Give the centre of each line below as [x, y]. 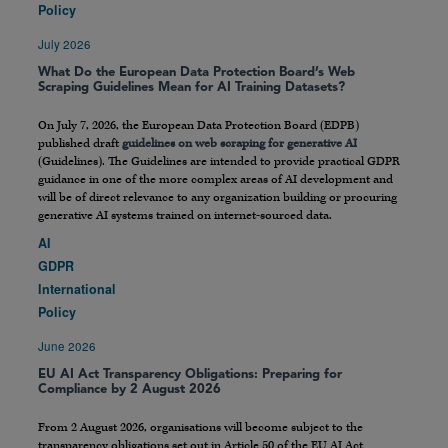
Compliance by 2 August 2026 [129, 390]
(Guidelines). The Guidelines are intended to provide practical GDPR [219, 162]
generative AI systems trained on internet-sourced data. [185, 216]
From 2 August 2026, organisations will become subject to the [200, 428]
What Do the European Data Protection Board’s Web [196, 73]
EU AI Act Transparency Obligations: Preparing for [190, 375]
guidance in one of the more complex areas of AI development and [215, 180]
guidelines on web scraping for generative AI [239, 144]
